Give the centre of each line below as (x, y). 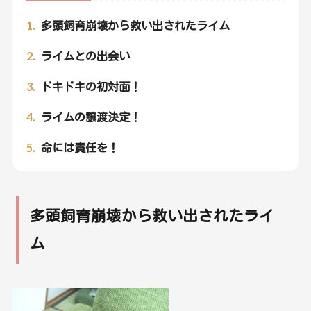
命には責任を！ (78, 147)
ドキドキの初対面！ (90, 86)
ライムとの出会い (84, 56)
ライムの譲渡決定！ (90, 117)
